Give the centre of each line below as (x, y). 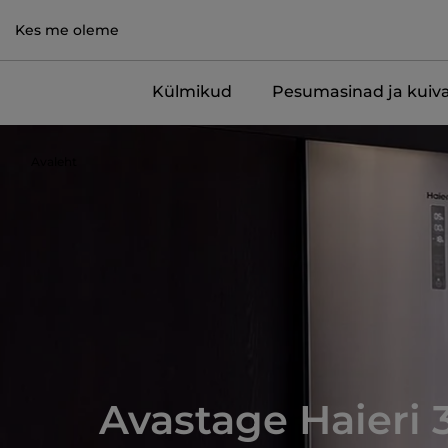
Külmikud (191, 91)
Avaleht (54, 161)
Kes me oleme (67, 29)
